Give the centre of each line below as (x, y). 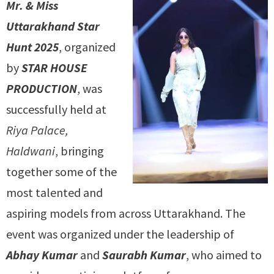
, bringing (80, 151)
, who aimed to (224, 255)
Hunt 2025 (32, 47)
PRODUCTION (42, 88)
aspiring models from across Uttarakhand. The (126, 213)
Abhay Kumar (42, 255)
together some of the (61, 172)
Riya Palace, (37, 130)
